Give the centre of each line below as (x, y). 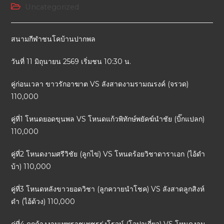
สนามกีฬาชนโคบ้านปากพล (53, 39)
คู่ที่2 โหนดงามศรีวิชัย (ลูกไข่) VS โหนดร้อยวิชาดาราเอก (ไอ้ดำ (108, 154)
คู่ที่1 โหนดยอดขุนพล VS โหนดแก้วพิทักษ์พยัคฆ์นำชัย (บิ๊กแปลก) (108, 119)
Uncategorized (52, 7)
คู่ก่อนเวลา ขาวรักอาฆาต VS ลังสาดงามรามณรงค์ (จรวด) (100, 84)
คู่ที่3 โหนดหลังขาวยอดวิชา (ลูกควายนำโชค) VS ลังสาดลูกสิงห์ (108, 189)
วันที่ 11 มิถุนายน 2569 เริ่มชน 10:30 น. (71, 62)
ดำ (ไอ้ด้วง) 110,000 (43, 202)
